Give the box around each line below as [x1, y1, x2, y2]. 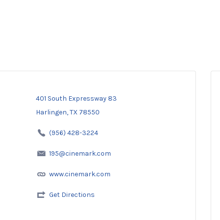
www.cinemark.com [49, 169, 110, 178]
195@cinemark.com [49, 149, 111, 158]
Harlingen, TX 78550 [35, 108, 100, 116]
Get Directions [49, 190, 95, 199]
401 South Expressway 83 [35, 94, 117, 103]
